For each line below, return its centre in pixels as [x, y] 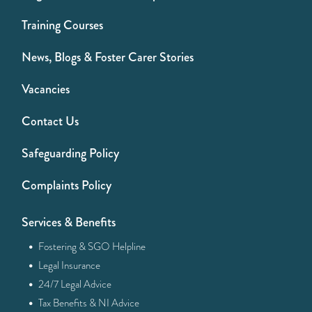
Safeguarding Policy [71, 153]
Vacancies [46, 89]
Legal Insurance [69, 265]
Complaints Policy [67, 185]
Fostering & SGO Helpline [91, 247]
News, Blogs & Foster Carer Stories [108, 57]
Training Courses [63, 25]
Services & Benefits [69, 222]
